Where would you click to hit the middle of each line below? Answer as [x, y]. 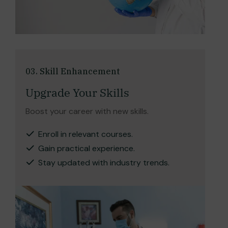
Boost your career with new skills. [87, 111]
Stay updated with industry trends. [104, 162]
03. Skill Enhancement [73, 71]
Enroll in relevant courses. [85, 134]
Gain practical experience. [87, 148]
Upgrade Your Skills [77, 92]
